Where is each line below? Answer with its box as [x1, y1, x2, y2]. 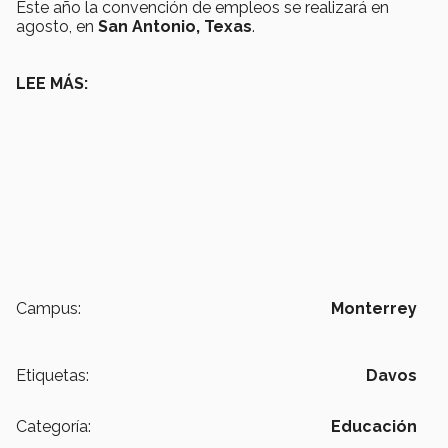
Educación [331, 416, 417, 436]
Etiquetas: [16, 365, 89, 385]
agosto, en [16, 16, 98, 36]
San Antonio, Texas [98, 16, 252, 36]
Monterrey [331, 298, 417, 318]
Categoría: [16, 416, 91, 436]
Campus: [16, 298, 81, 318]
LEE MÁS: [16, 73, 88, 93]
